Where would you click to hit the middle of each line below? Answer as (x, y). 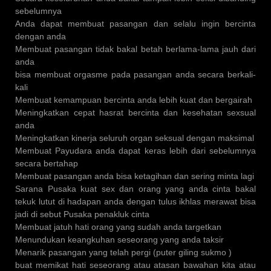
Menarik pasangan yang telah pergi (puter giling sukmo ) (123, 253)
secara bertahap (47, 164)
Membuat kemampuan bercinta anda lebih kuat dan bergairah (134, 100)
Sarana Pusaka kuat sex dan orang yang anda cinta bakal (135, 189)
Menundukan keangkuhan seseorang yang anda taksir (119, 240)
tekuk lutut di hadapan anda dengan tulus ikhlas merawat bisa (135, 202)
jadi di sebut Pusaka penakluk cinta (82, 214)
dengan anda (41, 37)
